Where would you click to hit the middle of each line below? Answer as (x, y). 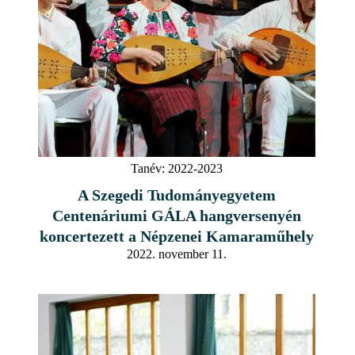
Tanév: (148, 168)
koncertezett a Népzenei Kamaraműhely (177, 236)
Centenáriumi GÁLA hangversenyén (177, 215)
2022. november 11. (177, 254)
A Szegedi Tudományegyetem (177, 195)
